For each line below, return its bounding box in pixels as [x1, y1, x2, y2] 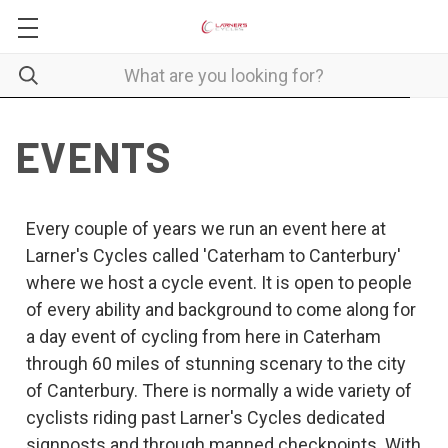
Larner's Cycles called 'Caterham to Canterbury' [25, 245, 401, 266]
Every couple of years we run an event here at [25, 218, 386, 239]
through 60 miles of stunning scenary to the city [25, 353, 406, 374]
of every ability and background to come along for [25, 299, 416, 320]
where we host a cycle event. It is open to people [25, 272, 412, 293]
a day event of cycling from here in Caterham [25, 326, 381, 347]
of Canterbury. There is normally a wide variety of [25, 380, 412, 401]
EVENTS [15, 131, 172, 181]
